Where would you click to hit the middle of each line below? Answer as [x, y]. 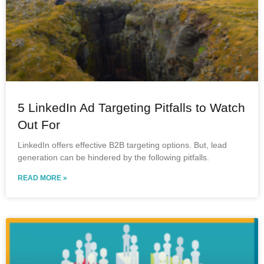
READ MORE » [42, 178]
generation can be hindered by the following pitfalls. [113, 157]
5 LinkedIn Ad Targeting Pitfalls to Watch [131, 108]
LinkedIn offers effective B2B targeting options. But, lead [122, 145]
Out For [39, 125]
